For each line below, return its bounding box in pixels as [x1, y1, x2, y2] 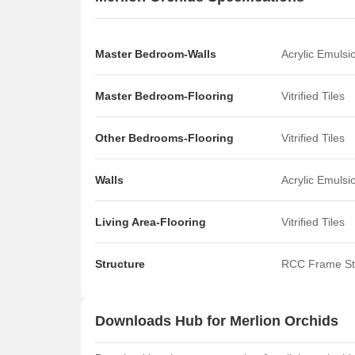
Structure [95, 258, 145, 270]
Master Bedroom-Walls [95, 48, 216, 60]
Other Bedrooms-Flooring [95, 132, 234, 144]
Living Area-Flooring [95, 216, 206, 228]
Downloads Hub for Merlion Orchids [95, 312, 338, 329]
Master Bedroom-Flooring [95, 90, 234, 102]
